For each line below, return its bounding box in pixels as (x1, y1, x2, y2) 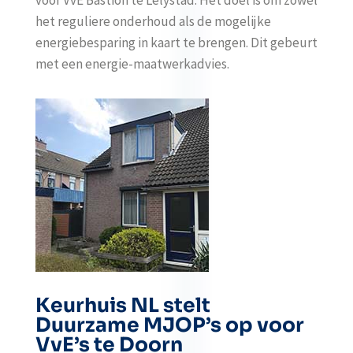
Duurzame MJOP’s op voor (35, 313, 304, 337)
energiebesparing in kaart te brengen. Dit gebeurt (35, 34, 318, 51)
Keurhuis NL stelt (35, 293, 210, 318)
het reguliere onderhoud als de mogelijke (35, 13, 271, 30)
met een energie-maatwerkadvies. (35, 55, 229, 72)
